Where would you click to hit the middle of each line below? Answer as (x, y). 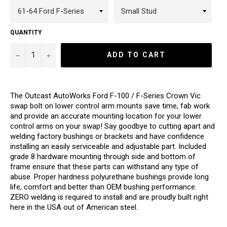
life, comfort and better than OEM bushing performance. (103, 187)
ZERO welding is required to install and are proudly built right (109, 197)
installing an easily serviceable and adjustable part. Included (108, 146)
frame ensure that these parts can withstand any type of (104, 166)
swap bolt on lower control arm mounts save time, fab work (110, 106)
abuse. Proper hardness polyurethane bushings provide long (109, 177)
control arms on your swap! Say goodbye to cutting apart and (112, 126)
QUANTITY (26, 32)
